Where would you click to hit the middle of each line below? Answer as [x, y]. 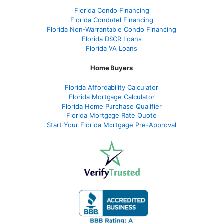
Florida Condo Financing [111, 11]
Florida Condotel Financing [111, 20]
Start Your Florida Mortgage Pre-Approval [111, 125]
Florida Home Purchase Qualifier [111, 106]
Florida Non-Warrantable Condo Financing [111, 30]
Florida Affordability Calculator [111, 87]
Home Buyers [111, 68]
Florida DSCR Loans [111, 39]
